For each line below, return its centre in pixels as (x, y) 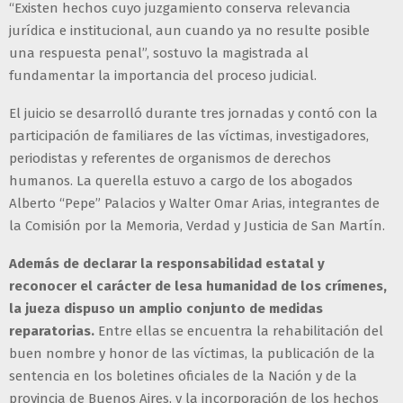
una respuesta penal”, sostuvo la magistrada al (159, 54)
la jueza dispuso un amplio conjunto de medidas (166, 309)
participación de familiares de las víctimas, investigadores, (189, 136)
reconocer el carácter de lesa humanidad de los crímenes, (198, 287)
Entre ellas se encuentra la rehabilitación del (239, 331)
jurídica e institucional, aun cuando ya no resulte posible (189, 31)
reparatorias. (52, 331)
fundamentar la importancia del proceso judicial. (163, 76)
